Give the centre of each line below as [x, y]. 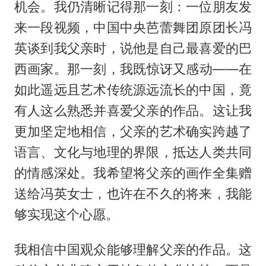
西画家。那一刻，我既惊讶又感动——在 [133, 69]
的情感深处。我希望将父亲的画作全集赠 [133, 172]
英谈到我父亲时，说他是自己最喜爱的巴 [133, 48]
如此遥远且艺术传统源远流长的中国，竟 [133, 89]
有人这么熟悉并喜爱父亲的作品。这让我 [133, 110]
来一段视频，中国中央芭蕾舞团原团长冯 [133, 27]
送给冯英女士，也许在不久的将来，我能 [133, 193]
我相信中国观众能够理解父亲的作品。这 [133, 249]
